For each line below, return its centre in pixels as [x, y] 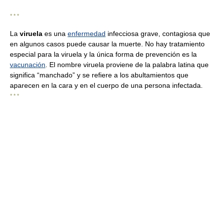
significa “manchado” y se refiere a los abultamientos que [99, 75]
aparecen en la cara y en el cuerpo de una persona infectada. [106, 85]
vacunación [28, 65]
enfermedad [87, 34]
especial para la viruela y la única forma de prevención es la [103, 54]
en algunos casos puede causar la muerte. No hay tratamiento [107, 44]
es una [55, 34]
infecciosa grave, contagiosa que [158, 34]
